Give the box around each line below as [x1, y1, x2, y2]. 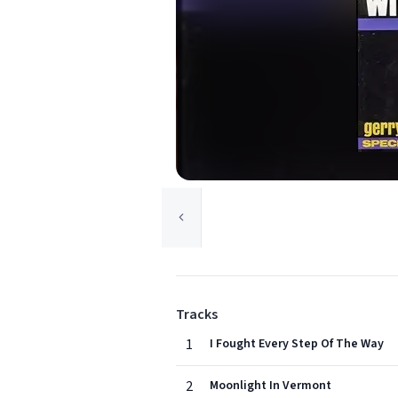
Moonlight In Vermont [210, 377, 331, 394]
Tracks [176, 305, 218, 324]
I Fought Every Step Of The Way [210, 335, 384, 353]
